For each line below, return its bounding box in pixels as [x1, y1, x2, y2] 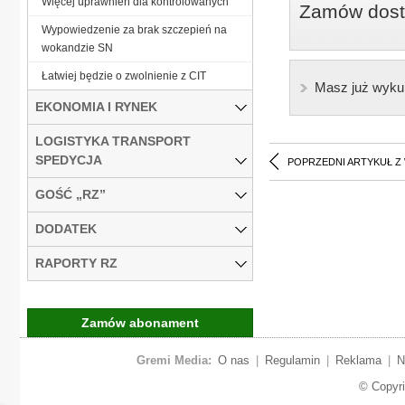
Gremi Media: [136, 353, 212, 367]
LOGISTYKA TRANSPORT [35, 133, 191, 148]
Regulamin [264, 353, 320, 367]
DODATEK [35, 221, 97, 236]
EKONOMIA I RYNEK [35, 99, 157, 114]
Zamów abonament [81, 315, 199, 330]
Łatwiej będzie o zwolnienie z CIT [42, 69, 206, 82]
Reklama [334, 353, 381, 367]
